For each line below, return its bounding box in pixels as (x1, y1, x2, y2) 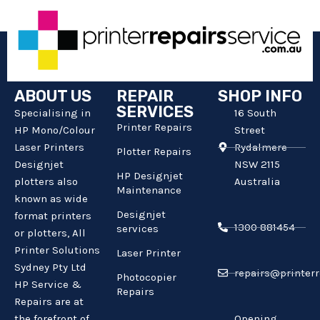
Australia (234, 175, 280, 189)
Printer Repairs (116, 121, 192, 134)
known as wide (14, 192, 88, 206)
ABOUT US (14, 86, 91, 106)
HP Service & (14, 278, 81, 291)
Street (234, 124, 265, 137)
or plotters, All (14, 226, 86, 240)
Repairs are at (14, 295, 84, 309)
